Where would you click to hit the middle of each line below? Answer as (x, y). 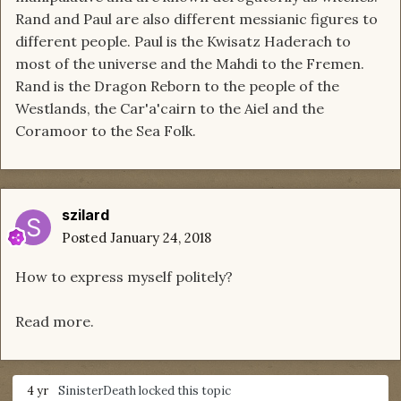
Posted (86, 238)
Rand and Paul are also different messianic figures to (196, 19)
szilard (85, 215)
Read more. (55, 322)
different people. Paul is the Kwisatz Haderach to (183, 42)
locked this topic (183, 391)
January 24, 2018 (161, 238)
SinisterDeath (97, 391)
